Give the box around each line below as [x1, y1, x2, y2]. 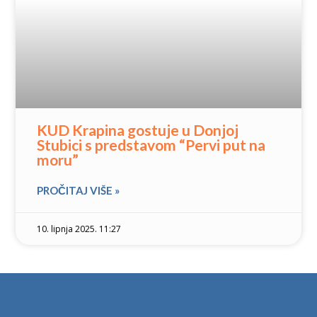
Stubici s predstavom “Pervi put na [37, 136, 266, 154]
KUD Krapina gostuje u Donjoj [37, 121, 239, 139]
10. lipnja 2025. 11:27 [37, 223, 122, 235]
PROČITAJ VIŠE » [37, 184, 120, 197]
